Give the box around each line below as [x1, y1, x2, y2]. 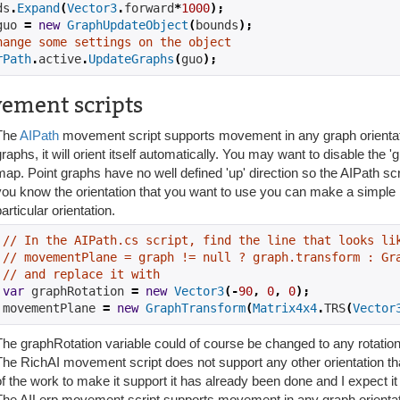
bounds [196, 17, 238, 32]
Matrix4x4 [253, 300, 317, 315]
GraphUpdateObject [67, 17, 188, 32]
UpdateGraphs [88, 51, 174, 66]
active [38, 51, 81, 66]
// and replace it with [3, 266, 160, 281]
